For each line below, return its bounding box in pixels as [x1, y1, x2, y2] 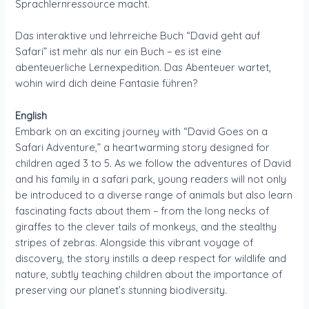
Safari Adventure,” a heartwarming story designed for [15, 140, 270, 154]
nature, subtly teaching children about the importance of [15, 267, 283, 281]
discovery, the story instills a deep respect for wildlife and [15, 251, 287, 265]
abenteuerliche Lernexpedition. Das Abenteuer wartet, [15, 61, 272, 74]
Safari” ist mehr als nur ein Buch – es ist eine [15, 45, 222, 59]
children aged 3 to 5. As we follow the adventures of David [15, 156, 292, 170]
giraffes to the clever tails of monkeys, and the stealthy [15, 219, 277, 233]
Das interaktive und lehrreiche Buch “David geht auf [15, 29, 261, 43]
